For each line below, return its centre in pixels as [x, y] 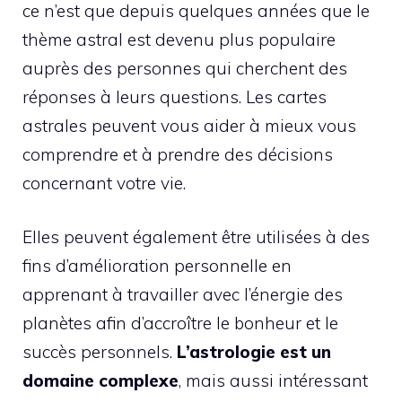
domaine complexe [100, 380]
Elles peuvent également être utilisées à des [196, 237]
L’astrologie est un [254, 352]
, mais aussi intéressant [273, 380]
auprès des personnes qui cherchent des [185, 68]
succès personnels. [100, 352]
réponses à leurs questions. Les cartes [175, 96]
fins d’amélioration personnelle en [157, 266]
